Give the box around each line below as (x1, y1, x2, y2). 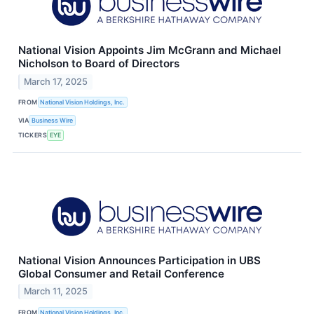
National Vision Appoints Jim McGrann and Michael (18, 43, 281, 57)
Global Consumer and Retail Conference (18, 266, 224, 280)
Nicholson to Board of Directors (18, 56, 179, 70)
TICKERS (18, 131, 48, 139)
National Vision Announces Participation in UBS (18, 253, 261, 267)
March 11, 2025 (24, 286, 88, 297)
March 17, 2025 (24, 76, 88, 87)
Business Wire (32, 116, 74, 124)
